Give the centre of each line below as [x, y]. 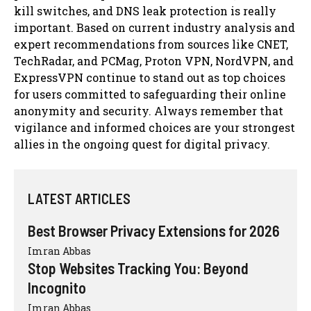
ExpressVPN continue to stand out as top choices [150, 77]
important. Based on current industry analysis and [154, 27]
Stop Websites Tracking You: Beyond [138, 268]
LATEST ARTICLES [79, 198]
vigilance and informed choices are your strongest [154, 127]
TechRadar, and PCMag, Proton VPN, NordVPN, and [154, 60]
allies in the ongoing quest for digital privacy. [142, 144]
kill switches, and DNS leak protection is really [145, 10]
